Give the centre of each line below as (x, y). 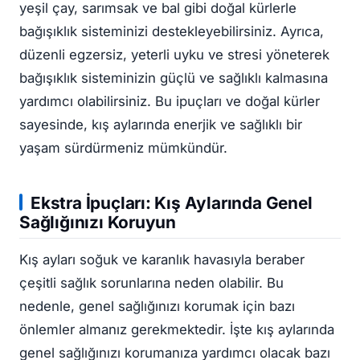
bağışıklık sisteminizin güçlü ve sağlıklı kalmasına (174, 78)
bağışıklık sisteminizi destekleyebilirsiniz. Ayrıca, (172, 32)
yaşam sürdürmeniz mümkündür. (123, 148)
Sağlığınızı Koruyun (98, 222)
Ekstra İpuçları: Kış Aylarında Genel (172, 202)
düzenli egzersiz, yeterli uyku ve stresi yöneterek (174, 55)
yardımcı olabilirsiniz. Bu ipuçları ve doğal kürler (170, 102)
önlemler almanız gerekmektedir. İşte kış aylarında (177, 330)
